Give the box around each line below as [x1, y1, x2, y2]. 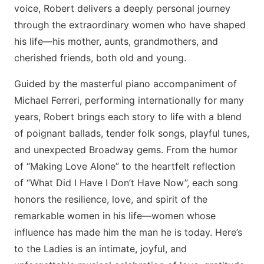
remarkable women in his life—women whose [14, 210, 216, 222]
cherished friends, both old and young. [14, 52, 186, 64]
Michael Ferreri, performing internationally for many [14, 94, 244, 106]
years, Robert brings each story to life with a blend [14, 111, 242, 123]
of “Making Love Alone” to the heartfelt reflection [14, 160, 235, 172]
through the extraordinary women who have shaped [14, 19, 246, 31]
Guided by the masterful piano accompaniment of [14, 78, 237, 90]
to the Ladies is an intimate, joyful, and [14, 243, 187, 255]
